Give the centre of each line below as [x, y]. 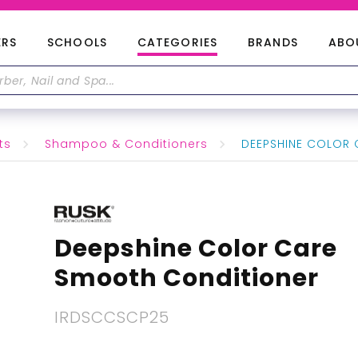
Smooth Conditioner [186, 278]
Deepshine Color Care [195, 249]
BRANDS [273, 42]
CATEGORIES [177, 42]
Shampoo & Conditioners [126, 144]
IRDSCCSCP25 [111, 317]
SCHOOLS [77, 42]
